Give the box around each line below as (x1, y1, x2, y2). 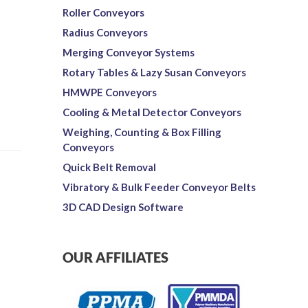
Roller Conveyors (62, 5, 144, 19)
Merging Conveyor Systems (62, 45, 195, 58)
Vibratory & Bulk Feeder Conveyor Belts (62, 180, 256, 193)
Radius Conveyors (62, 25, 148, 38)
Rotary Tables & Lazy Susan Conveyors (62, 65, 246, 78)
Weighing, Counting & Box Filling (62, 125, 221, 138)
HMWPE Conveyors (62, 85, 157, 98)
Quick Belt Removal (62, 160, 156, 173)
